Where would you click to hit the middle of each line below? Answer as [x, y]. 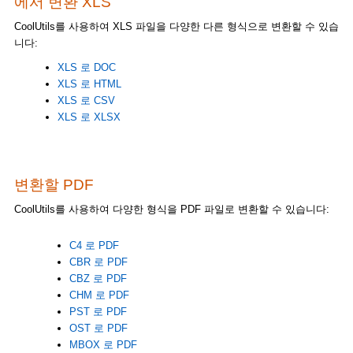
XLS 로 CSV [86, 100]
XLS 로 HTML [89, 84]
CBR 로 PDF [98, 262]
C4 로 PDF [94, 245]
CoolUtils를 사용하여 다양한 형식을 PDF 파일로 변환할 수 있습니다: [171, 209]
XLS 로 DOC [86, 67]
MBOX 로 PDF [103, 344]
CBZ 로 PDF [98, 278]
